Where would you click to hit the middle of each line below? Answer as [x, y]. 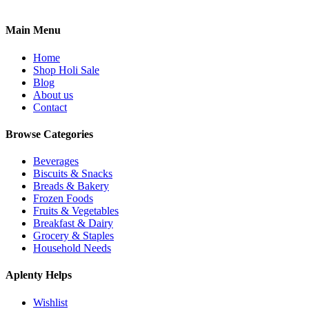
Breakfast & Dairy [73, 223]
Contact [50, 107]
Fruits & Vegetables [76, 211]
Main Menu [33, 30]
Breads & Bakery [71, 186]
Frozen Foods [63, 199]
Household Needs [72, 248]
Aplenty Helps [39, 275]
